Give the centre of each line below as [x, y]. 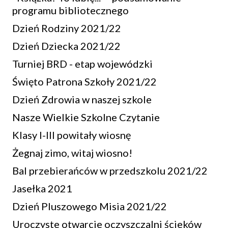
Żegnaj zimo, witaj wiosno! [72, 153]
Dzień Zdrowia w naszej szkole [82, 99]
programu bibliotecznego [70, 10]
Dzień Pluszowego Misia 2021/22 [90, 206]
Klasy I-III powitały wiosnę [72, 135]
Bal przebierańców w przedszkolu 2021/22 [110, 170]
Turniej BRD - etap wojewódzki [82, 64]
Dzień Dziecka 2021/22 [66, 46]
